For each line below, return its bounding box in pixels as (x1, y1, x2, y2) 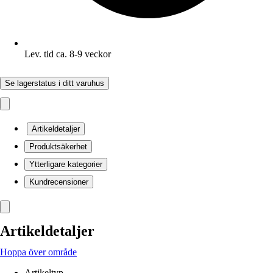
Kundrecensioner (29, 177, 88, 186)
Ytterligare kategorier (29, 160, 102, 169)
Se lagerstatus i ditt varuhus (5, 79, 104, 88)
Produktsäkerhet (29, 142, 87, 151)
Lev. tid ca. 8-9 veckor (24, 49, 111, 59)
